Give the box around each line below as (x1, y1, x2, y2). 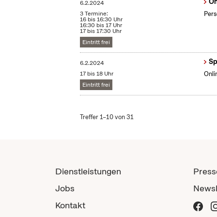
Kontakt (55, 200, 85, 211)
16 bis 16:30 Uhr (80, 15, 123, 24)
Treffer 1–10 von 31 (80, 113, 134, 122)
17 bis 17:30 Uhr (80, 27, 122, 35)
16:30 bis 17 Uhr (80, 21, 123, 30)
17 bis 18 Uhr (80, 70, 114, 78)
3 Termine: (80, 10, 108, 18)
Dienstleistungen (55, 166, 121, 177)
